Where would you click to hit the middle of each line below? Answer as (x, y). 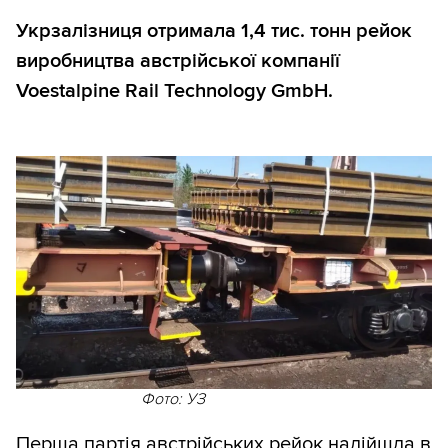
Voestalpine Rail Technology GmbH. (174, 91)
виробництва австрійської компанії (178, 61)
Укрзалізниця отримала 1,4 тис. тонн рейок (214, 31)
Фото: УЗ (172, 399)
